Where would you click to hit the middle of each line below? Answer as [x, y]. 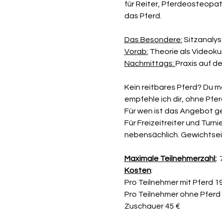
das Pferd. [143, 16]
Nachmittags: [150, 63]
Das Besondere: [153, 40]
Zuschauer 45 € [152, 206]
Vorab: [136, 52]
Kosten [138, 170]
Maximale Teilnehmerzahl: [170, 159]
